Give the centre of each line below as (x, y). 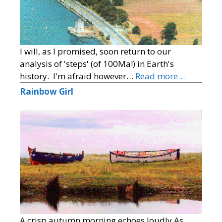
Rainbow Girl (47, 91)
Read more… (160, 76)
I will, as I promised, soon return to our (95, 51)
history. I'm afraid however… (78, 76)
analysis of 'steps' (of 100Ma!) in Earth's (97, 63)
